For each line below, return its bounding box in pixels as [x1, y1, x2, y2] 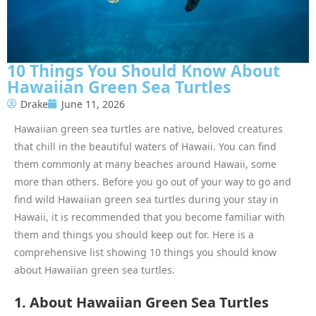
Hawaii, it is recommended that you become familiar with [14, 209, 285, 224]
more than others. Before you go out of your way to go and [14, 174, 291, 188]
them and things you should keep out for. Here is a [14, 227, 254, 241]
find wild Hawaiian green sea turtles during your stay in [14, 192, 279, 206]
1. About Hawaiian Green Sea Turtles [14, 292, 269, 312]
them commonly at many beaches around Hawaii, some [14, 157, 276, 171]
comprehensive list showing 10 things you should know [14, 245, 276, 259]
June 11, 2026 [61, 97, 125, 111]
